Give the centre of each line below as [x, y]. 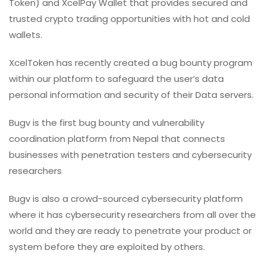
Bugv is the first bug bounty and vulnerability [107, 123]
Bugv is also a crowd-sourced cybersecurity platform [126, 199]
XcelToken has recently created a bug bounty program [131, 63]
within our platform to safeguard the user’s [104, 79]
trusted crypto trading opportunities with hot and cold [129, 19]
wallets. [26, 35]
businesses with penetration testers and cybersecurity [130, 155]
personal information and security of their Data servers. [131, 95]
